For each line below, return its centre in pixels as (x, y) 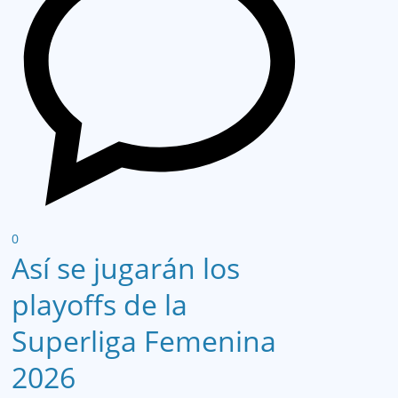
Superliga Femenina (144, 341)
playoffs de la (99, 305)
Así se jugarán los (126, 268)
